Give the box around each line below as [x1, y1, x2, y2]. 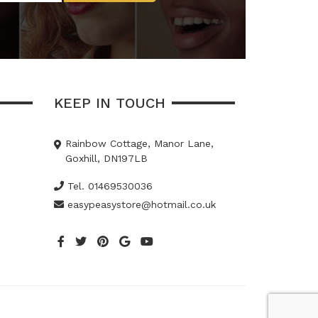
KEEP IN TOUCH [54, 94, 165, 111]
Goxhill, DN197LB [65, 153, 148, 164]
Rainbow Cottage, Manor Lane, [65, 138, 214, 149]
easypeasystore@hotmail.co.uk [64, 199, 216, 210]
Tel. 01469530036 [64, 180, 153, 192]
